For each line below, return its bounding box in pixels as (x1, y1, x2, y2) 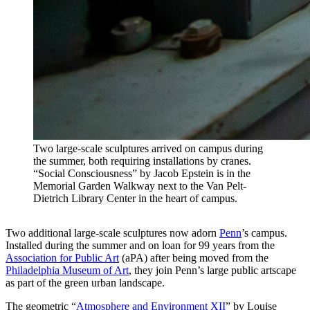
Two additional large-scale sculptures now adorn (6, 227, 219, 239)
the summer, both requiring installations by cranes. (33, 155, 251, 167)
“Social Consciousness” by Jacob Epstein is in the (33, 167, 250, 180)
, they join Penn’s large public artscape (129, 264, 296, 277)
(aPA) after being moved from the (119, 252, 268, 264)
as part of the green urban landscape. (6, 277, 165, 289)
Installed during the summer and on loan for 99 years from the (6, 239, 275, 252)
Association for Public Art (6, 252, 119, 264)
